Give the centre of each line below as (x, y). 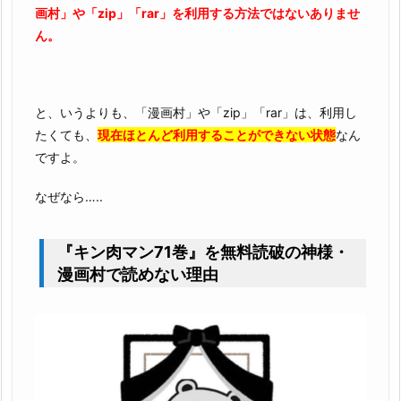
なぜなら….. (69, 196)
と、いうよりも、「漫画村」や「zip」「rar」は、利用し (196, 113)
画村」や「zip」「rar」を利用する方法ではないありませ (197, 13)
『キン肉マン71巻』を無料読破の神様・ (203, 252)
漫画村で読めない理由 (138, 274)
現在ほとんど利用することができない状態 (217, 135)
